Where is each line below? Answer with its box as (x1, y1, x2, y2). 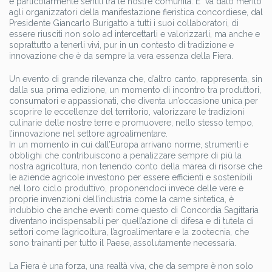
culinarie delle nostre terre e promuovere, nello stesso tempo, (9, 118, 254, 128)
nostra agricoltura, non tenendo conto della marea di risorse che (9, 161, 262, 172)
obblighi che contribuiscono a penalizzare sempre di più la (9, 151, 242, 161)
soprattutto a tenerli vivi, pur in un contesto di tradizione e (9, 40, 234, 50)
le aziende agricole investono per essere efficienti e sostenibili (9, 172, 253, 183)
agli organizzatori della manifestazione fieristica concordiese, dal (9, 7, 263, 18)
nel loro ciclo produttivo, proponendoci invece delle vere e (9, 183, 243, 194)
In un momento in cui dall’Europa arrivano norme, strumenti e (9, 140, 248, 150)
